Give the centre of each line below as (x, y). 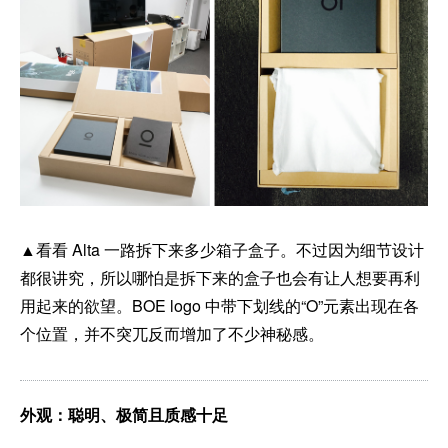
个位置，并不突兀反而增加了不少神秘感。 (172, 333)
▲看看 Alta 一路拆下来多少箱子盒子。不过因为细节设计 (222, 249)
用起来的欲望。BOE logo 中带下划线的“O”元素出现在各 (219, 305)
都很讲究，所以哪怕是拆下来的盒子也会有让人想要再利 (220, 277)
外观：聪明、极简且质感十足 (124, 414)
